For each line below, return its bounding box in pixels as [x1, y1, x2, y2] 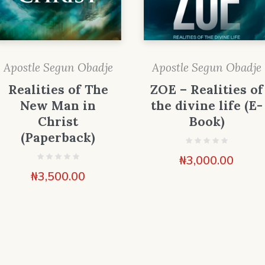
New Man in [20, 98, 96, 114]
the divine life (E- [150, 98, 263, 114]
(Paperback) [21, 130, 96, 146]
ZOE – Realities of [150, 82, 263, 98]
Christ [38, 114, 79, 130]
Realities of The [8, 82, 108, 98]
